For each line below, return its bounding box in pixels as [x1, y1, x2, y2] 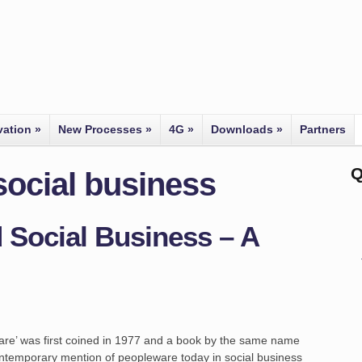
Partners [300, 123, 346, 136]
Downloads [211, 123, 273, 136]
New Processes [58, 123, 142, 136]
